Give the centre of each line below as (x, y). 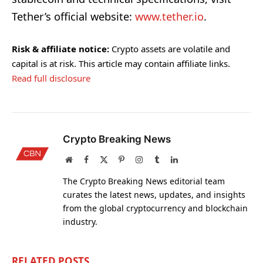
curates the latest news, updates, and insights (154, 195)
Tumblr (171, 159)
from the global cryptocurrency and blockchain (155, 208)
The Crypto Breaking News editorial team (144, 181)
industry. (80, 222)
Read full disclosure (51, 78)
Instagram (159, 159)
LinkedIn (193, 159)
